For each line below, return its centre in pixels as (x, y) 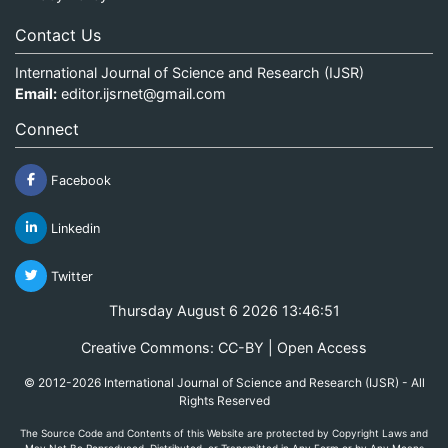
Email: (36, 93)
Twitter (70, 276)
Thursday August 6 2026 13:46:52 (224, 310)
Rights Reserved (224, 400)
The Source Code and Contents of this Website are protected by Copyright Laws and (224, 432)
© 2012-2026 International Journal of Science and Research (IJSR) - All (224, 382)
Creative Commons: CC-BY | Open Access (224, 347)
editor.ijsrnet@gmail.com (143, 93)
